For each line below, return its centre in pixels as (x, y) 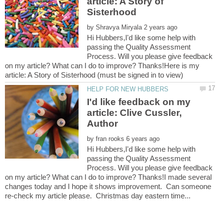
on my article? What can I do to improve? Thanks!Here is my (102, 66)
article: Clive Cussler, (135, 112)
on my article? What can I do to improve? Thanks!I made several (108, 177)
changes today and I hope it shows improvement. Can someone (108, 186)
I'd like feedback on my (139, 102)
